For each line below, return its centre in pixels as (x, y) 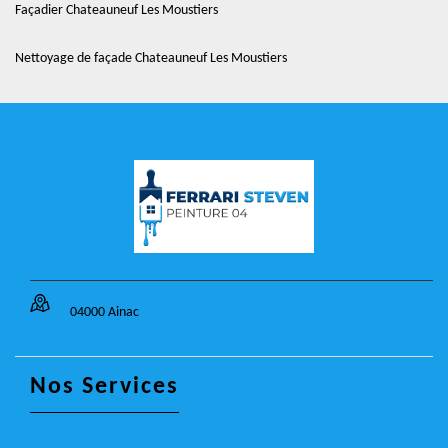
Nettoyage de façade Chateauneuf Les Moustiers (151, 58)
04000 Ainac (104, 312)
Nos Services (104, 387)
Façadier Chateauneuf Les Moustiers (116, 10)
